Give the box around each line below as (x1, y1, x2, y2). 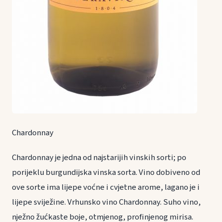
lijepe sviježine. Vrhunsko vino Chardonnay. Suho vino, (12, 196, 201, 208)
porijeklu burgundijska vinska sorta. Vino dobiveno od (12, 166, 200, 178)
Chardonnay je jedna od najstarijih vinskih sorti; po (12, 151, 186, 164)
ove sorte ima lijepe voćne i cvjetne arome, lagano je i (12, 181, 200, 193)
